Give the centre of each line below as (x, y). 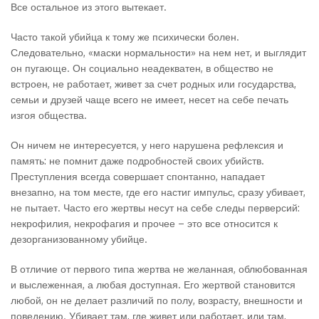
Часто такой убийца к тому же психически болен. (125, 37)
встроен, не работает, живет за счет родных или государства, (153, 84)
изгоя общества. (50, 115)
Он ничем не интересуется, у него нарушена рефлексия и (147, 145)
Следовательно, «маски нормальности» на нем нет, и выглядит (158, 52)
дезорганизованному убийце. (79, 239)
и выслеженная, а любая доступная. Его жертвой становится (153, 284)
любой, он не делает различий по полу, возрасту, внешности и (157, 300)
